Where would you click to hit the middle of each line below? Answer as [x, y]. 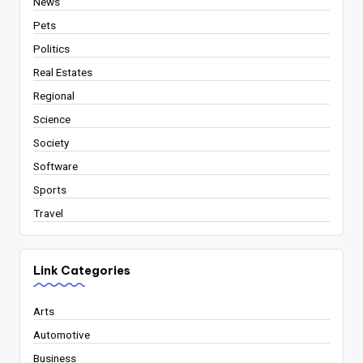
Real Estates [63, 73]
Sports [50, 190]
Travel [48, 214]
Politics [51, 49]
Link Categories [82, 271]
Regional [54, 96]
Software [56, 167]
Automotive [62, 334]
